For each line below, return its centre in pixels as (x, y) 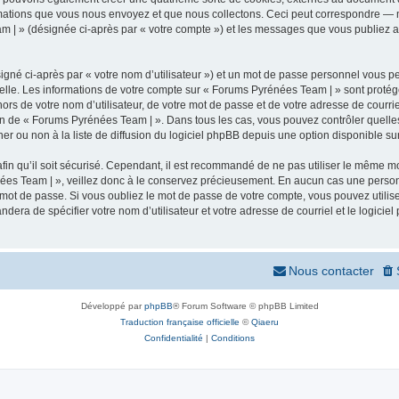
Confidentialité (174, 338)
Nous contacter (331, 270)
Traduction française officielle (180, 322)
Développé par (112, 305)
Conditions (233, 338)
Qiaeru (265, 322)
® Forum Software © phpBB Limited (245, 305)
